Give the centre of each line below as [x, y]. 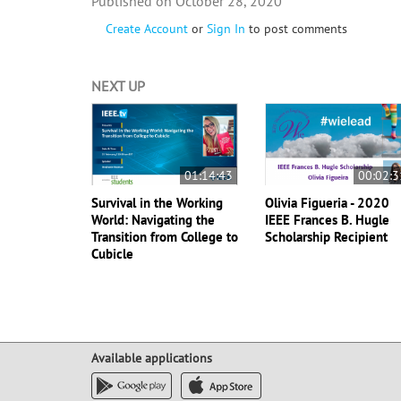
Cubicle [112, 254]
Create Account [147, 29]
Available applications [152, 358]
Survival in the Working [157, 203]
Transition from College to [165, 237]
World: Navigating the [153, 220]
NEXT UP [118, 86]
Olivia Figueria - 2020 [328, 203]
